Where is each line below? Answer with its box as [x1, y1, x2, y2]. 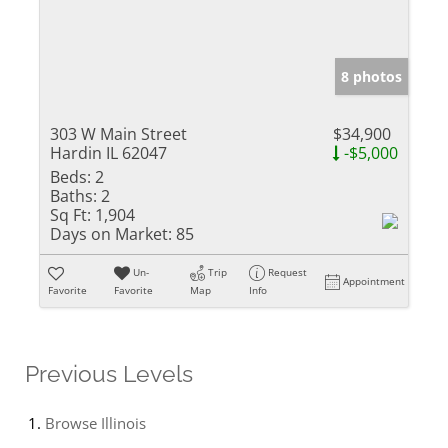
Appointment [343, 273, 406, 288]
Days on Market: [50, 222, 172, 245]
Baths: [50, 184, 97, 207]
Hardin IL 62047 [50, 141, 167, 164]
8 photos [341, 66, 402, 86]
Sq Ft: [50, 203, 91, 226]
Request [268, 264, 308, 279]
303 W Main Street [50, 122, 187, 145]
